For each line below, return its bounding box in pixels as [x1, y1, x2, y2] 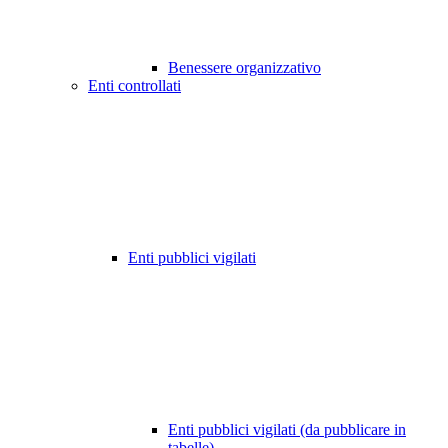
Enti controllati [88, 77, 181, 95]
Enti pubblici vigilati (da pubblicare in [168, 421, 406, 439]
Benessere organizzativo [168, 59, 321, 77]
